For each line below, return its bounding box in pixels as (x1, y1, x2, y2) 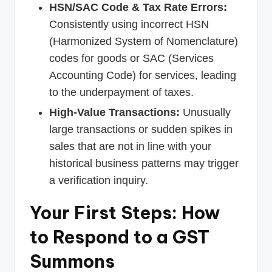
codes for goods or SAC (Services (49, 52, 214, 64)
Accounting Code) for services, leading (49, 69, 236, 81)
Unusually (180, 106, 231, 119)
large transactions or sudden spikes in (49, 123, 233, 136)
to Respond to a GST (30, 226, 209, 249)
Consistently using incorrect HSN (49, 18, 209, 30)
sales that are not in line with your (49, 140, 211, 153)
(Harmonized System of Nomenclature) (49, 35, 238, 47)
